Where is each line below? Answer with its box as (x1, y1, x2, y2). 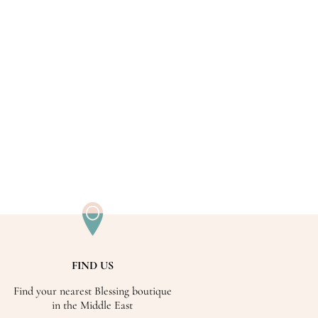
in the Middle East (52, 297, 133, 312)
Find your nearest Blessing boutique (13, 283, 172, 298)
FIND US (71, 258, 114, 273)
